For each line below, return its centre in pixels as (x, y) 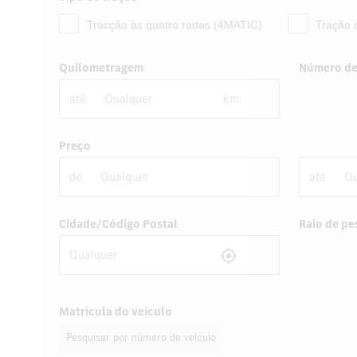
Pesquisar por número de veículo (141, 338)
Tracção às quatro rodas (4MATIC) (175, 25)
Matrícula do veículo (116, 312)
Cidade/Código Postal (118, 224)
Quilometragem (101, 68)
